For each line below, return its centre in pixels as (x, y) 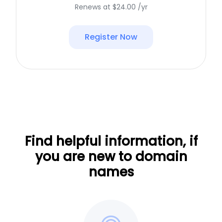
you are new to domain (111, 156)
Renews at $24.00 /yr (111, 7)
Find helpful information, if (111, 141)
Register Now (111, 37)
